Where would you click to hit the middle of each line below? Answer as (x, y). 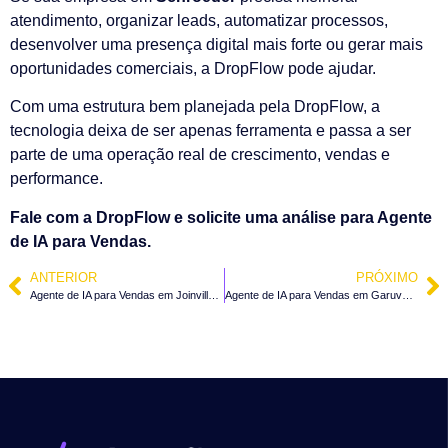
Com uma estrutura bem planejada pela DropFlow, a (195, 107)
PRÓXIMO (387, 278)
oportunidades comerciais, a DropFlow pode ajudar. (193, 68)
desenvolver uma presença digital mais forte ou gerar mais (216, 44)
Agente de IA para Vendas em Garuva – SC (407, 295)
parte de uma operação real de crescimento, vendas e (200, 155)
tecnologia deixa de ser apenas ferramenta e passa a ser (210, 131)
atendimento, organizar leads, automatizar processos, (199, 20)
